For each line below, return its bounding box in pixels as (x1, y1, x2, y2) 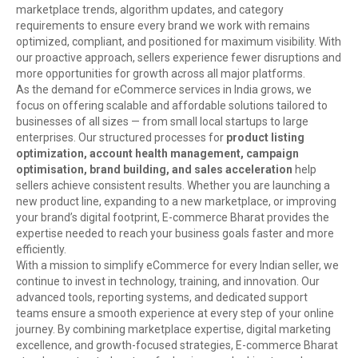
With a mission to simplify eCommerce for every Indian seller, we (16, 259, 339, 272)
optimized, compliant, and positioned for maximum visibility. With (16, 35, 341, 49)
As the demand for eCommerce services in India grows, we (16, 83, 312, 97)
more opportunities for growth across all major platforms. (16, 67, 305, 81)
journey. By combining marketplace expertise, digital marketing (16, 323, 331, 336)
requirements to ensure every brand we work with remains (16, 19, 310, 33)
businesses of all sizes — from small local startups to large (16, 115, 308, 129)
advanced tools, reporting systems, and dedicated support (16, 291, 308, 304)
